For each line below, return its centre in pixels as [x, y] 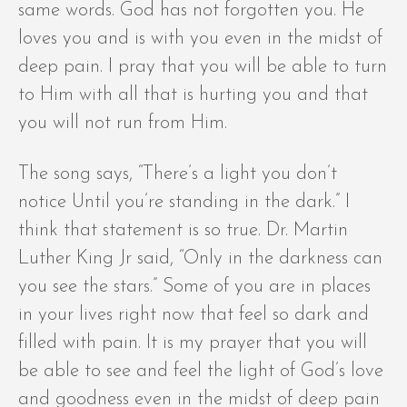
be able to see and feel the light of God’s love [201, 372]
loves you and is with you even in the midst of [200, 39]
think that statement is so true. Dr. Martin [183, 231]
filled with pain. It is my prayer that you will [193, 343]
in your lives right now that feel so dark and [194, 315]
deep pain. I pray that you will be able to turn [203, 67]
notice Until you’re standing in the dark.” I [184, 203]
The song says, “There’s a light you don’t [178, 174]
